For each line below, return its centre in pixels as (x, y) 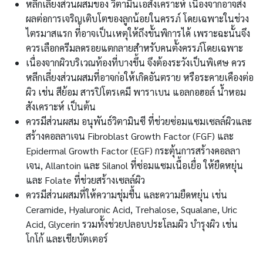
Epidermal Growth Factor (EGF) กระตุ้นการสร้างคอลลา (133, 151)
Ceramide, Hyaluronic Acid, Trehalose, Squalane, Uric (131, 210)
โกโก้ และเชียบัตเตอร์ (68, 239)
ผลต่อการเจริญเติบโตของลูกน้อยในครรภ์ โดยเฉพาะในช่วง (137, 19)
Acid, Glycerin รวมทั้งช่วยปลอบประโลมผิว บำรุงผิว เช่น (132, 224)
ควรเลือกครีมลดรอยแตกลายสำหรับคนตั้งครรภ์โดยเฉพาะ (136, 48)
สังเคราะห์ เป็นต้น (61, 107)
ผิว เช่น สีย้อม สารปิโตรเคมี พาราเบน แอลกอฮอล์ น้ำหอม (136, 92)
